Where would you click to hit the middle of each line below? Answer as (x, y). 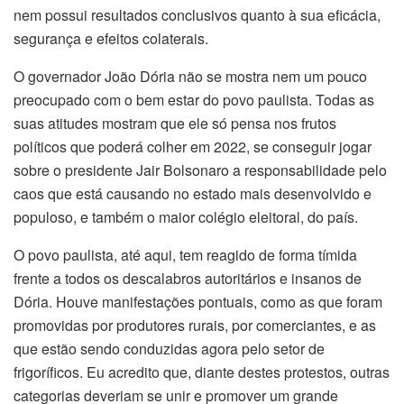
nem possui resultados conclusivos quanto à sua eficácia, (197, 14)
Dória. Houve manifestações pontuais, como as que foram (198, 301)
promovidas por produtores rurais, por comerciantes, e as (195, 325)
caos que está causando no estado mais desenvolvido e (193, 193)
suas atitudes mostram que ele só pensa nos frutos (175, 123)
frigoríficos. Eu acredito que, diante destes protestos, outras (202, 372)
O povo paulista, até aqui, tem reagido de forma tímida (185, 254)
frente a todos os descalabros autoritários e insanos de (188, 278)
